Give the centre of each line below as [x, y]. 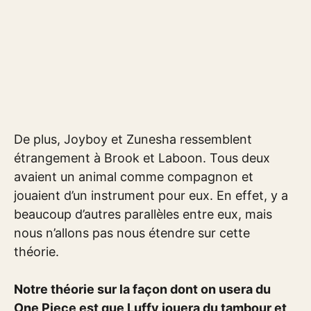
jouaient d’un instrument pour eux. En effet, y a [151, 195]
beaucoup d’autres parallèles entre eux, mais [143, 214]
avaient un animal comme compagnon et [134, 176]
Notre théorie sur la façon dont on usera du [142, 289]
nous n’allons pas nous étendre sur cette [132, 233]
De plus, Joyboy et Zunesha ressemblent [133, 139]
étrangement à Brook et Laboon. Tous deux [142, 158]
